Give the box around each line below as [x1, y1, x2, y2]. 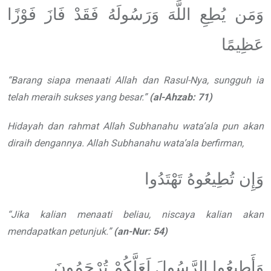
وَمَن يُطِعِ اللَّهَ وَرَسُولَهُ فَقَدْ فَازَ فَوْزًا [7, 5, 264, 24]
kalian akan [206, 209, 264, 221]
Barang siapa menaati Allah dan [11, 74, 158, 87]
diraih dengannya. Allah [7, 137, 111, 149]
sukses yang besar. [63, 91, 143, 103]
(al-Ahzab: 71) [149, 91, 212, 103]
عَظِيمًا [221, 36, 264, 54]
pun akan [222, 120, 264, 132]
